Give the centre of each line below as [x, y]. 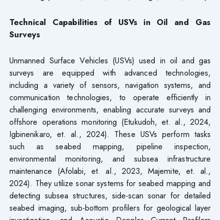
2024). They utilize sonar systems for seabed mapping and [110, 183]
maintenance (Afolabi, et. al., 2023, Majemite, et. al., [110, 171]
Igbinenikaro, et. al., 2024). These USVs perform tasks [110, 134]
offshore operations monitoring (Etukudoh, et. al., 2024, [110, 122]
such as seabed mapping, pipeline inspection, [110, 147]
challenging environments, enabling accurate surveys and [110, 110]
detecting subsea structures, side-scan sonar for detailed [110, 196]
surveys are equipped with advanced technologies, [110, 73]
